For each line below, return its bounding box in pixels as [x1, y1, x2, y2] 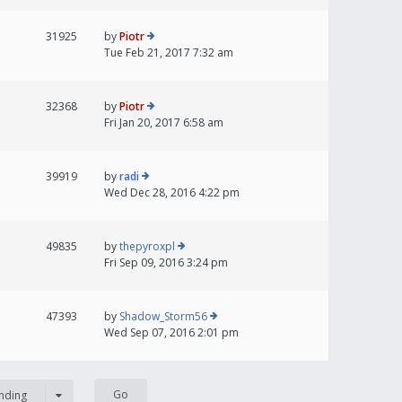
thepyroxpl [119, 239, 175, 255]
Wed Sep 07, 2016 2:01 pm [104, 325, 239, 341]
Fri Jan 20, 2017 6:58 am [104, 115, 223, 131]
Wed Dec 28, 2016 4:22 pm [104, 185, 240, 201]
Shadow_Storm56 [119, 309, 207, 325]
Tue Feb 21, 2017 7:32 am [104, 45, 233, 61]
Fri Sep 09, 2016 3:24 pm [104, 255, 228, 271]
